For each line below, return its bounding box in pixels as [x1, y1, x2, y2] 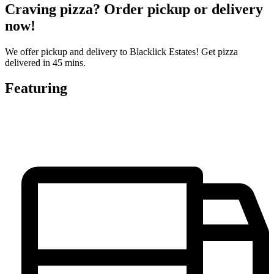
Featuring [5, 80, 67, 97]
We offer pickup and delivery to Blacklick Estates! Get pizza [5, 46, 238, 57]
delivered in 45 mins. [5, 57, 86, 68]
